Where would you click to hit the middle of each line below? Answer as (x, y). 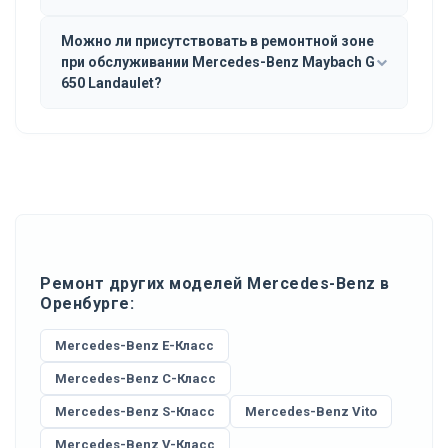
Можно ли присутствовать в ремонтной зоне (217, 40)
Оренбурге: (87, 303)
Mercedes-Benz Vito (311, 411)
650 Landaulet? (111, 82)
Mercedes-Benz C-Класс (135, 378)
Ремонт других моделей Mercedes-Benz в (215, 283)
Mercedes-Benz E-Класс (134, 345)
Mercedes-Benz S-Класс (135, 411)
